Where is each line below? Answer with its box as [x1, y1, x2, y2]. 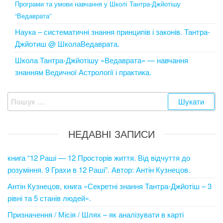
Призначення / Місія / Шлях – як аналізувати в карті [7, 209, 184, 220]
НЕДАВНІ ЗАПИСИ [68, 126, 155, 141]
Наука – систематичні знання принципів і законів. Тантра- [15, 26, 210, 37]
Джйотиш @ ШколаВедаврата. [15, 38, 119, 49]
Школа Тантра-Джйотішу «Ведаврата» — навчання [15, 55, 188, 65]
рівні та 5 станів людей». [7, 193, 91, 203]
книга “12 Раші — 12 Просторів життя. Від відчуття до [7, 152, 190, 163]
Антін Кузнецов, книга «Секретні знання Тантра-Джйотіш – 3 [7, 181, 212, 191]
